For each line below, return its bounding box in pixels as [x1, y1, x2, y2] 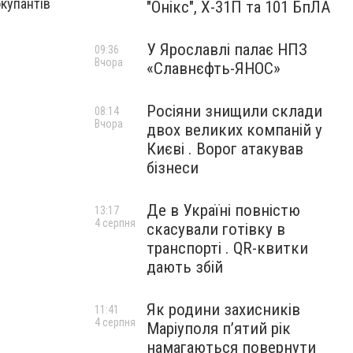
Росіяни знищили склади [147, 102, 322, 121]
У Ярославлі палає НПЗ [147, 40, 307, 59]
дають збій [147, 258, 223, 277]
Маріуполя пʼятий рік [147, 319, 291, 338]
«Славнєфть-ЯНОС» [147, 59, 281, 78]
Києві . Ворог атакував [147, 139, 303, 158]
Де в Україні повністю [147, 201, 300, 220]
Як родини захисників [147, 300, 300, 319]
